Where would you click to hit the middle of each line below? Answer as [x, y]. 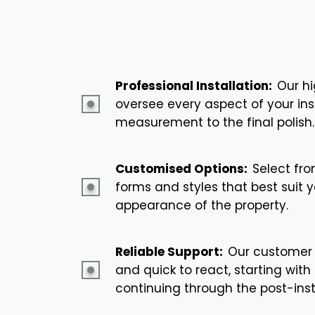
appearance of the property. [202, 205]
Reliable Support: [171, 251]
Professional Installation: [195, 85]
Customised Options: [183, 168]
